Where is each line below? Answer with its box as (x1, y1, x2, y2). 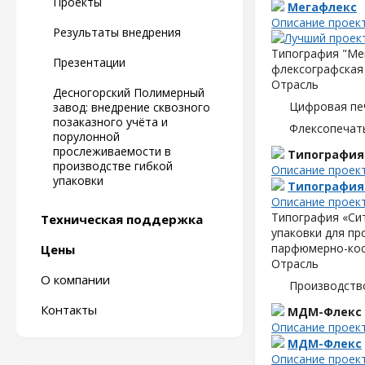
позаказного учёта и (53, 114, 168, 130)
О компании (41, 271, 110, 288)
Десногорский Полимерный (53, 85, 204, 100)
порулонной (53, 129, 120, 144)
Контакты (41, 301, 97, 318)
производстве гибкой (53, 158, 173, 174)
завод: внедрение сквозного (53, 99, 210, 115)
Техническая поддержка (41, 211, 203, 227)
